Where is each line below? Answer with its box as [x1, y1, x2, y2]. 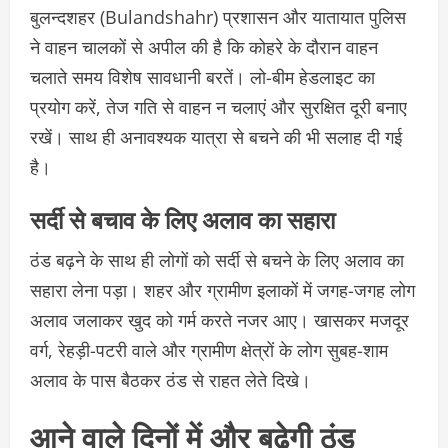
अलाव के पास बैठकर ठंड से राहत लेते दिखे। [30, 367, 311, 392]
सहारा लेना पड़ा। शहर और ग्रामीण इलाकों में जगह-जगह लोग [30, 277, 415, 302]
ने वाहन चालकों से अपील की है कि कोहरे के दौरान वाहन [30, 34, 378, 59]
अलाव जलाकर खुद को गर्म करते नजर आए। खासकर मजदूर [30, 307, 409, 332]
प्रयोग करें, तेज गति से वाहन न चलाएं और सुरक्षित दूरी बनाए [30, 94, 407, 119]
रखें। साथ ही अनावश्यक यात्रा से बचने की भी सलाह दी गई [30, 124, 402, 149]
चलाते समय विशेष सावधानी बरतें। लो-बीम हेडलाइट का [30, 64, 375, 89]
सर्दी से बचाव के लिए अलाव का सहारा [30, 199, 335, 236]
